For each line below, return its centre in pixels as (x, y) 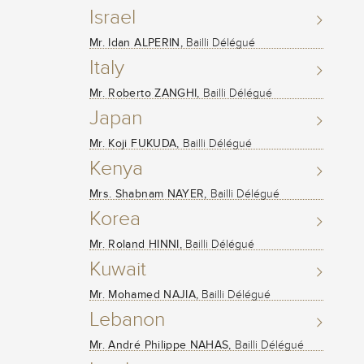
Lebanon (127, 319)
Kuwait (118, 269)
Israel (113, 17)
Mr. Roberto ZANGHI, (145, 93)
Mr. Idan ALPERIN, (136, 42)
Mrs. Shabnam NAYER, (148, 193)
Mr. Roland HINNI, (136, 244)
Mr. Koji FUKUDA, (134, 143)
